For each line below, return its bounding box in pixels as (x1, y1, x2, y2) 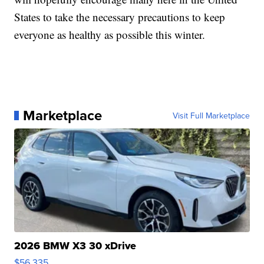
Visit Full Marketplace (172, 110, 250, 122)
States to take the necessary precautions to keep (14, 9, 226, 25)
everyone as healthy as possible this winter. (14, 27, 206, 42)
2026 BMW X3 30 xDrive (14, 238, 137, 254)
